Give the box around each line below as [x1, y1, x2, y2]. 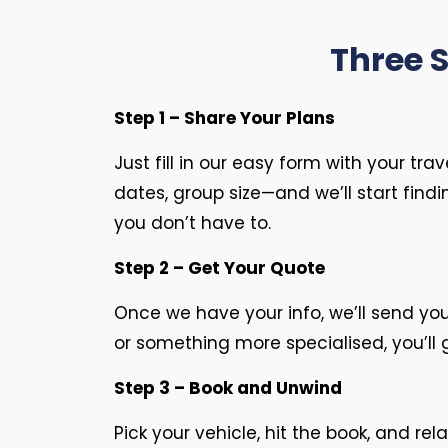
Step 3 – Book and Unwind [114, 376, 342, 400]
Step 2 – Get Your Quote [114, 256, 325, 280]
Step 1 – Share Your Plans [114, 106, 335, 130]
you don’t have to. [114, 211, 271, 235]
